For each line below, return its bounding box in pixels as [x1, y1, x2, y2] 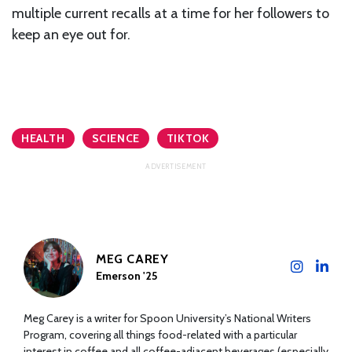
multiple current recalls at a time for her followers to [12, 4, 329, 22]
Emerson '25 [96, 268, 157, 283]
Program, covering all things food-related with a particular [24, 327, 297, 342]
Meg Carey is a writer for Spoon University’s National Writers [24, 310, 311, 325]
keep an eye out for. [12, 25, 130, 43]
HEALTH [21, 130, 65, 145]
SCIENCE [91, 130, 140, 145]
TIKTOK [166, 130, 210, 145]
